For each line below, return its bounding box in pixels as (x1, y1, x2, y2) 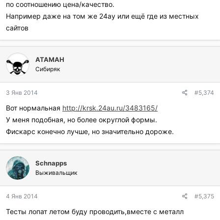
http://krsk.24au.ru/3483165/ (62, 104, 158, 112)
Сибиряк (35, 65, 60, 73)
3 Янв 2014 (6, 89, 38, 96)
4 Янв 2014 (6, 192, 38, 200)
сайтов (6, 24, 28, 32)
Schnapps (35, 159, 67, 167)
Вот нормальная (6, 104, 62, 112)
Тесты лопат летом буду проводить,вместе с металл (6, 207, 184, 216)
